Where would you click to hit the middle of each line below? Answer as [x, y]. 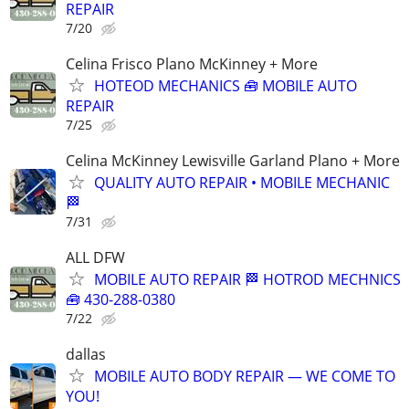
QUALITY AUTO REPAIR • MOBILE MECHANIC [242, 182]
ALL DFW [95, 258]
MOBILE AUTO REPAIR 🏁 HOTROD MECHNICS [247, 280]
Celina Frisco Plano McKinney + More [192, 63]
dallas [86, 355]
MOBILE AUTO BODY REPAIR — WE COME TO [245, 377]
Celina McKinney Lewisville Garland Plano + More [233, 160]
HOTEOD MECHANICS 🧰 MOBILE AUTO [225, 85]
